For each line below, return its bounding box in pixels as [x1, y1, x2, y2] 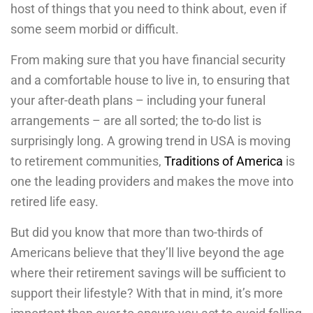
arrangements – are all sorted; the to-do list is [10, 112, 261, 128]
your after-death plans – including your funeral [10, 92, 265, 108]
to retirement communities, [10, 153, 164, 168]
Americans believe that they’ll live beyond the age [10, 245, 284, 260]
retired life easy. [10, 194, 99, 209]
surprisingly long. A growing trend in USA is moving [10, 133, 291, 148]
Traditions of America [164, 153, 283, 168]
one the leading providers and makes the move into [10, 173, 293, 189]
